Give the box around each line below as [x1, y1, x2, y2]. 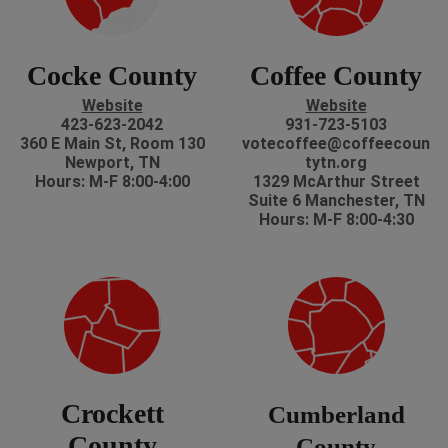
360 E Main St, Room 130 [19, 134, 205, 154]
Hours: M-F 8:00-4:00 [34, 172, 190, 192]
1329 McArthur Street [252, 172, 420, 192]
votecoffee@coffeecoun [242, 134, 430, 154]
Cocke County [27, 60, 197, 92]
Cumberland [267, 401, 405, 429]
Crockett [60, 398, 164, 430]
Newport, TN [64, 153, 160, 173]
